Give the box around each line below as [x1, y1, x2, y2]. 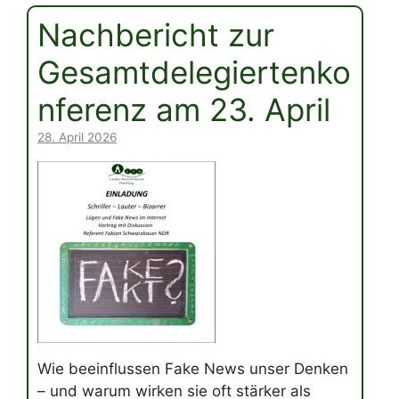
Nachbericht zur [37, 16, 274, 54]
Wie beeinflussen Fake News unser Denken [37, 360, 348, 379]
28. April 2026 [37, 130, 117, 145]
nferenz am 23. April [37, 91, 330, 129]
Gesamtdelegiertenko [37, 53, 351, 92]
